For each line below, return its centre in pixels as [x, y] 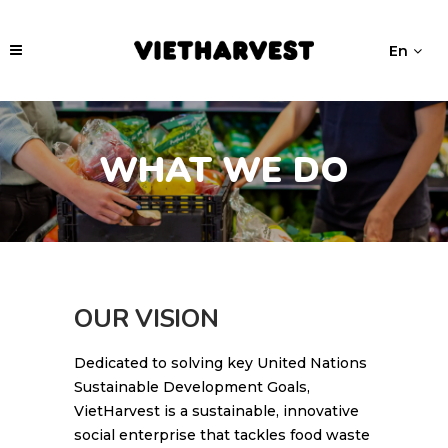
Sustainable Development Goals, [192, 386]
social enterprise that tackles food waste [222, 434]
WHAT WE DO [224, 170]
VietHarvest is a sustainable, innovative [216, 410]
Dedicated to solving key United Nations [220, 362]
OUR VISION [146, 318]
